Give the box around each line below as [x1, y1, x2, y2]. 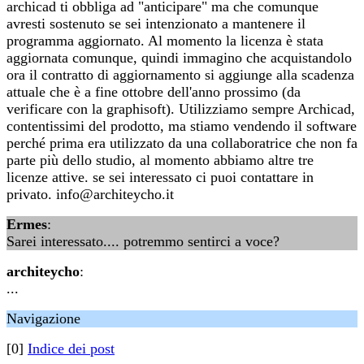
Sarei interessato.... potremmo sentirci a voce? [6, 233, 279, 249]
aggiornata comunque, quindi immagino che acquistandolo [6, 50, 352, 66]
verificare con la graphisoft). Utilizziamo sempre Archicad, [6, 101, 355, 117]
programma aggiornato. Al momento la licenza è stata [6, 32, 323, 49]
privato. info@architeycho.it [6, 186, 174, 202]
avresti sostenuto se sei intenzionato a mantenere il [6, 15, 305, 32]
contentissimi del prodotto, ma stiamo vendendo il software [6, 118, 357, 134]
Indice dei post [28, 340, 115, 357]
